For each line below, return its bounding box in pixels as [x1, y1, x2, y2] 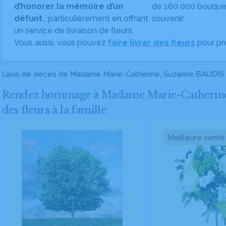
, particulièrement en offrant [44, 14, 148, 23]
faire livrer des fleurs [108, 38, 195, 47]
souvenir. [152, 14, 185, 23]
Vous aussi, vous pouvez [14, 38, 108, 47]
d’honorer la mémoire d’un [14, 2, 123, 11]
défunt [14, 14, 44, 23]
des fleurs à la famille [2, 104, 106, 116]
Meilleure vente [167, 133, 225, 142]
